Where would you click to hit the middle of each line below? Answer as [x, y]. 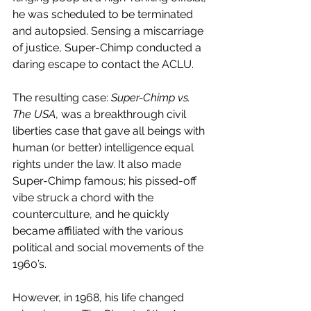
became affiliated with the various [99, 231]
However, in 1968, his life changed [100, 297]
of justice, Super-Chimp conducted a [108, 48]
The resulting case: [62, 98]
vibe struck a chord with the [84, 197]
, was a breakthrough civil [122, 114]
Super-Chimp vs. [152, 98]
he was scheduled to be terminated [104, 14]
